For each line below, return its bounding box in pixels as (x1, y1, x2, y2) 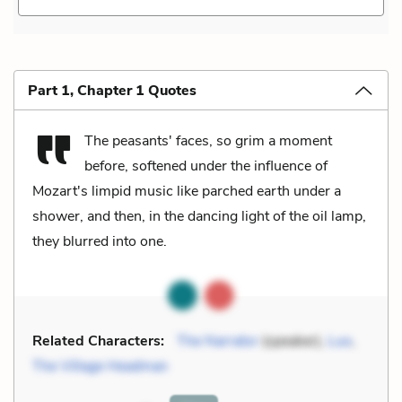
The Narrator (177, 330, 258, 351)
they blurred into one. (32, 231, 167, 251)
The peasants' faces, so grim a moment (84, 130, 332, 151)
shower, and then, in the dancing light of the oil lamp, (32, 205, 366, 226)
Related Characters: (32, 330, 164, 351)
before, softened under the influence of (84, 155, 328, 176)
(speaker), (258, 330, 328, 351)
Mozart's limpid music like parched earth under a (32, 180, 341, 201)
